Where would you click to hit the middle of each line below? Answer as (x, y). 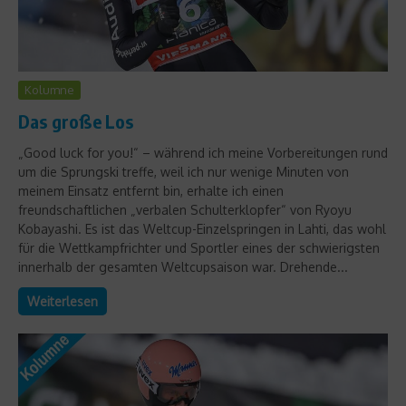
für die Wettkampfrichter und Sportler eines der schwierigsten (199, 248)
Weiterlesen (63, 302)
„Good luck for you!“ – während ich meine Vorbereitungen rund (203, 153)
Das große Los (76, 121)
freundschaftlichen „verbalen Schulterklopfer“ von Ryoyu (185, 210)
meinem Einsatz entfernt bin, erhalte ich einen (151, 191)
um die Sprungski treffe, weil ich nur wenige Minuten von (184, 172)
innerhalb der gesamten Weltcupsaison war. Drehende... (183, 267)
